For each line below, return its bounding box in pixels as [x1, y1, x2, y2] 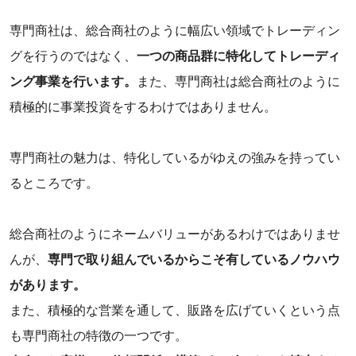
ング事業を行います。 [10, 75, 137, 89]
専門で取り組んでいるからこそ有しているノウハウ [48, 253, 340, 267]
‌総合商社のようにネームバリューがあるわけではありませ [10, 227, 340, 242]
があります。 [10, 278, 86, 292]
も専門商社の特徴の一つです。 [10, 329, 188, 343]
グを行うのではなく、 [10, 49, 137, 64]
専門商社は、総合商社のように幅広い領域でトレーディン [10, 24, 340, 38]
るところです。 [10, 176, 99, 191]
